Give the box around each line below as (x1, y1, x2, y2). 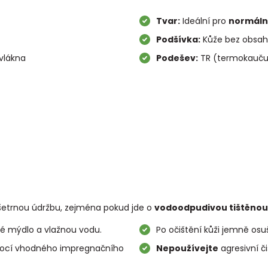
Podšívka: (156, 33, 200, 46)
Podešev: (156, 52, 198, 65)
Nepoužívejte (156, 242, 218, 255)
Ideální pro (179, 15, 229, 28)
